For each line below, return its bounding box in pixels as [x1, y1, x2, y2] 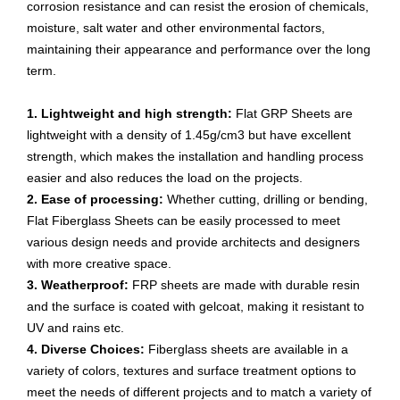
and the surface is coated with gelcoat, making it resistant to [27, 299, 364, 313]
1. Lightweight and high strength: [27, 106, 236, 121]
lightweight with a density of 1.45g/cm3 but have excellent [27, 128, 351, 142]
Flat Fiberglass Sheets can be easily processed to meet [27, 213, 340, 228]
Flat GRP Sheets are [236, 106, 353, 121]
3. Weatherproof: [27, 278, 132, 292]
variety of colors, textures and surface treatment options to [27, 363, 356, 378]
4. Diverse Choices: [27, 342, 145, 356]
